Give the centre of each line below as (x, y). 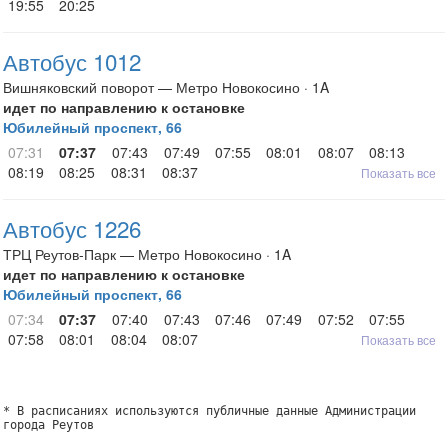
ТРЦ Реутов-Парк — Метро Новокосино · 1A (147, 254)
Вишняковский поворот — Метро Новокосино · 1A (166, 87)
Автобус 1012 (72, 61)
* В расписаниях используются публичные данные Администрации (209, 411)
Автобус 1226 (72, 228)
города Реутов (48, 425)
